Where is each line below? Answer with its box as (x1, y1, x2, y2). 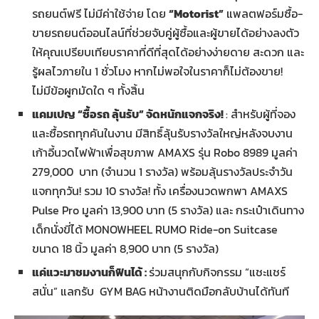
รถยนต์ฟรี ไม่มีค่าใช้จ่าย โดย (32, 4, 169, 22)
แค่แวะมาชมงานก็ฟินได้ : (32, 263, 149, 281)
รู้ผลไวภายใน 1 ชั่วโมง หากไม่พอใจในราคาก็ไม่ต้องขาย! (32, 62, 286, 80)
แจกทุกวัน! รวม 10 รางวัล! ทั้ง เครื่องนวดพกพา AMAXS (32, 182, 288, 199)
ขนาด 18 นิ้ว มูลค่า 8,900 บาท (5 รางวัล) (32, 239, 219, 257)
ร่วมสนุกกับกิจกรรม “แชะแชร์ (149, 263, 286, 281)
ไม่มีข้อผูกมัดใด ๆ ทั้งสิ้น (32, 81, 145, 99)
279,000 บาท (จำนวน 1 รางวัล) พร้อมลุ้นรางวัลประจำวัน (32, 162, 293, 180)
